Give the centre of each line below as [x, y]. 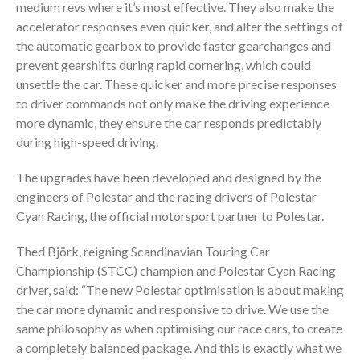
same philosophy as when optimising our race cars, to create [179, 328]
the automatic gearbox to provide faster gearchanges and [174, 45]
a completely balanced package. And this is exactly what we [179, 347]
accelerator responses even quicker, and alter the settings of [180, 26]
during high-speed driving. [87, 141]
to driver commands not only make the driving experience [173, 103]
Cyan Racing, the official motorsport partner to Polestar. [170, 215]
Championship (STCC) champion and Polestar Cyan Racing [176, 270]
